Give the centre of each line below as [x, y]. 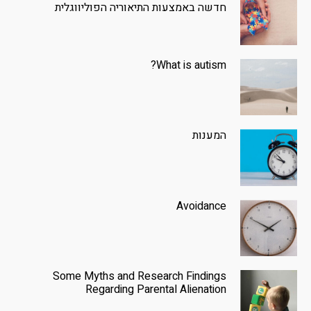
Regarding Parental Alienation [156, 290]
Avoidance [202, 206]
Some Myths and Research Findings [140, 277]
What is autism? [192, 65]
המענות [210, 136]
